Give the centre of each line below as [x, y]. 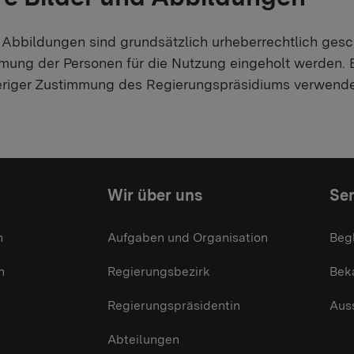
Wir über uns [155, 195]
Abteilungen [143, 339]
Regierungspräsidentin [174, 305]
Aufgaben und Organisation [188, 237]
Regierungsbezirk [159, 271]
